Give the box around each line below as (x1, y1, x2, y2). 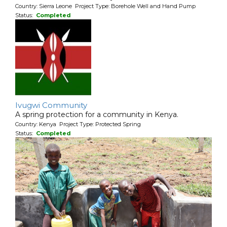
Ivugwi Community (15, 100, 87, 110)
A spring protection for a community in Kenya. (15, 109, 178, 119)
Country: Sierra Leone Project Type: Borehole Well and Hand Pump (15, 2, 196, 10)
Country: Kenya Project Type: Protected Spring (15, 120, 141, 128)
